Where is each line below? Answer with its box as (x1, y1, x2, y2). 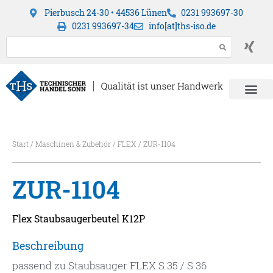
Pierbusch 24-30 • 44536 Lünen (44, 7, 167, 18)
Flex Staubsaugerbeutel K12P (12, 212, 145, 225)
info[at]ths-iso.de (148, 20, 216, 32)
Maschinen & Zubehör (35, 139, 111, 149)
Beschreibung (12, 238, 83, 253)
